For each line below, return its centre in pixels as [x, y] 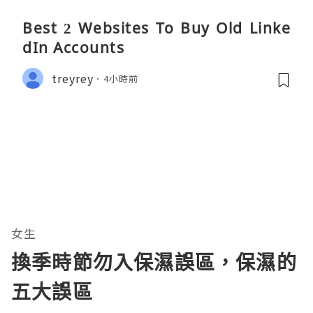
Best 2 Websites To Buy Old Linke [156, 28]
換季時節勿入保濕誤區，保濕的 [154, 262]
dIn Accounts [73, 48]
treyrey [73, 78]
